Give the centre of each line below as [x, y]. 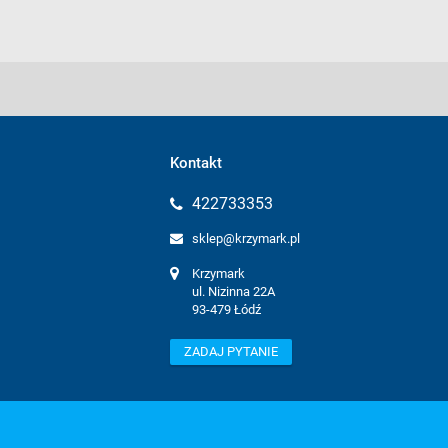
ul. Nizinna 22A [233, 291]
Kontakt [196, 163]
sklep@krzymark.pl [246, 238]
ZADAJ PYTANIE [231, 351]
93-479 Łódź [226, 309]
